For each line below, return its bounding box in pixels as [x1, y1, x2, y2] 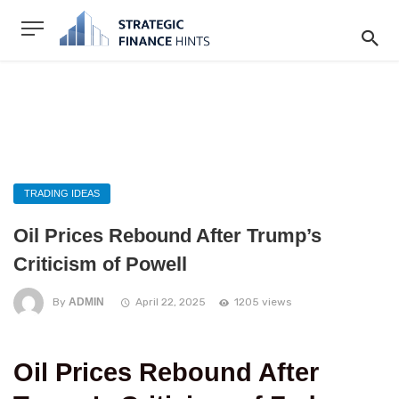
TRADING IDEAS [24, 188, 100, 199]
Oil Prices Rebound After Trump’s [13, 224, 322, 247]
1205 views [234, 296, 291, 309]
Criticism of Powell [13, 253, 187, 275]
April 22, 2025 [135, 296, 206, 309]
